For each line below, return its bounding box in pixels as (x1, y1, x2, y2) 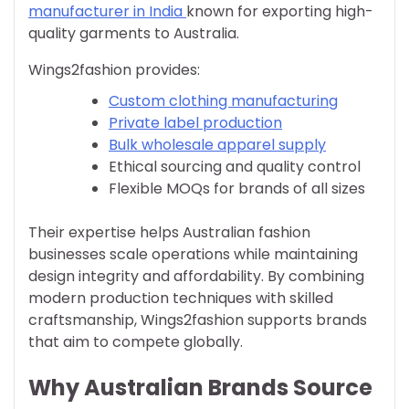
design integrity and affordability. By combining (28, 266, 364, 288)
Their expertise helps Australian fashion (28, 222, 310, 244)
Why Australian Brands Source (28, 372, 372, 404)
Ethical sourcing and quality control (109, 156, 361, 178)
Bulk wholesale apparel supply (109, 134, 326, 156)
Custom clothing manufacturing (109, 90, 338, 112)
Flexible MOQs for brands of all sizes (109, 178, 365, 200)
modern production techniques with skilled (28, 288, 333, 309)
